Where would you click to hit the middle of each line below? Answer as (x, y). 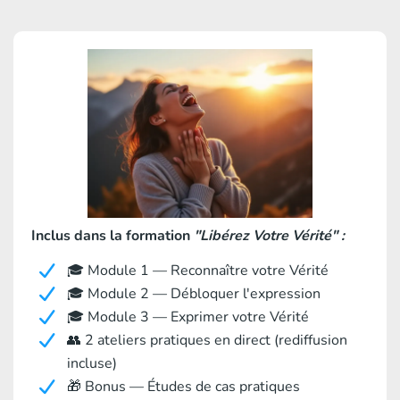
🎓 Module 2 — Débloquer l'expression (194, 294)
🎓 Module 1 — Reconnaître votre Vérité (198, 271)
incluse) (92, 364)
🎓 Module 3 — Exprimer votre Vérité (188, 317)
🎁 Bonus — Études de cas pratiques (183, 387)
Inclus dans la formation (112, 236)
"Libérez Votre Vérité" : (269, 236)
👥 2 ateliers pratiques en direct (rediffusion (207, 341)
